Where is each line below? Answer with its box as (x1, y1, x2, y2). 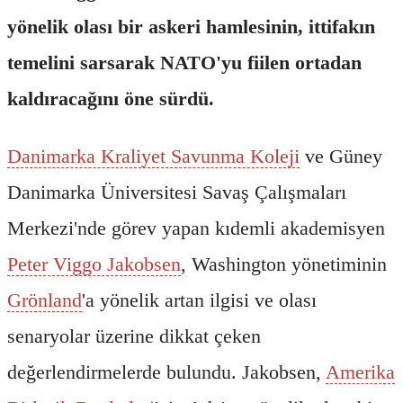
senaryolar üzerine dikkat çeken (7, 324, 261, 347)
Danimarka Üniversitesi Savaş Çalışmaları (7, 180, 346, 203)
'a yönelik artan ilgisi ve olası (82, 288, 317, 311)
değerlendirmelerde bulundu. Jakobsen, (7, 360, 326, 383)
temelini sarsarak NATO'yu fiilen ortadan (7, 50, 362, 74)
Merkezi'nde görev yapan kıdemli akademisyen (7, 216, 385, 239)
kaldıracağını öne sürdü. (7, 86, 214, 110)
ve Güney (300, 144, 382, 167)
